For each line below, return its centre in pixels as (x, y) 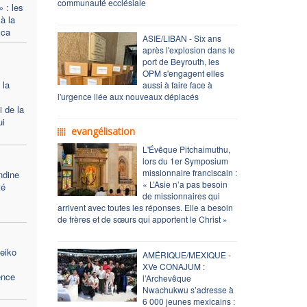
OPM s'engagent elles (183, 73)
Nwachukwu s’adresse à (188, 289)
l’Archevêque (167, 278)
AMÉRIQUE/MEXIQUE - (186, 254)
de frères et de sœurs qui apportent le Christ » (142, 219)
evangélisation (103, 131)
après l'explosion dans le (188, 49)
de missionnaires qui (181, 195)
